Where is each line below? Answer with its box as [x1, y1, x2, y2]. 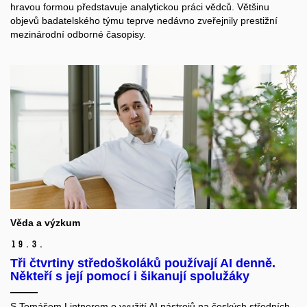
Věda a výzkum [10, 217, 80, 228]
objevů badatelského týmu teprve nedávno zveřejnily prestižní [10, 15, 278, 27]
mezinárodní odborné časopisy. [10, 29, 146, 40]
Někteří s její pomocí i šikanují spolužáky [10, 269, 249, 283]
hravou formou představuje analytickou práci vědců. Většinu [10, 1, 269, 13]
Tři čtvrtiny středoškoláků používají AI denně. [10, 256, 275, 270]
